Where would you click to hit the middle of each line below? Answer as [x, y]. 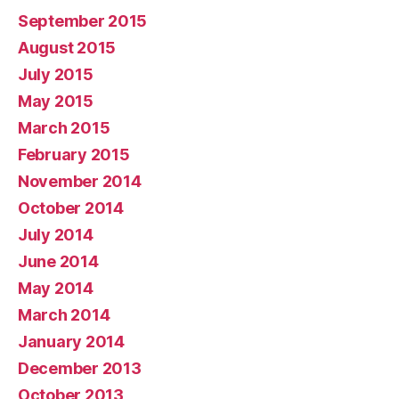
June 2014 [58, 261]
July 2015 [56, 74]
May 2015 [56, 101]
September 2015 [83, 21]
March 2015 [64, 128]
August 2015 [67, 48]
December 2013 [80, 368]
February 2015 [74, 155]
